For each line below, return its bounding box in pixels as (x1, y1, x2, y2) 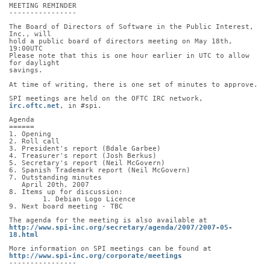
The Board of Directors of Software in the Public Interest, (9, 23, 254, 31)
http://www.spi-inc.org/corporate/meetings (9, 252, 182, 260)
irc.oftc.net (9, 101, 60, 110)
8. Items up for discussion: (9, 187, 123, 196)
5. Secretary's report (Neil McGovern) (9, 159, 165, 167)
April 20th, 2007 (22, 180, 89, 189)
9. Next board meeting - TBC (9, 202, 123, 210)
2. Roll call (9, 137, 60, 145)
